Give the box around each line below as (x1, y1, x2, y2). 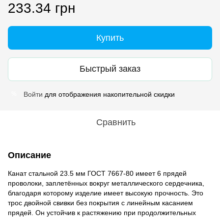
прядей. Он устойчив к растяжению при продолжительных (8, 208, 196, 217)
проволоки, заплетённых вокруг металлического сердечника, (8, 179, 204, 187)
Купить (96, 32, 124, 43)
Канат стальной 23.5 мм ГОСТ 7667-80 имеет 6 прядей (8, 169, 187, 177)
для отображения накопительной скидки (43, 90, 175, 98)
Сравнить (96, 117, 136, 127)
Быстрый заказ (80, 64, 140, 74)
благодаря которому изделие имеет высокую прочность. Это (8, 189, 203, 197)
